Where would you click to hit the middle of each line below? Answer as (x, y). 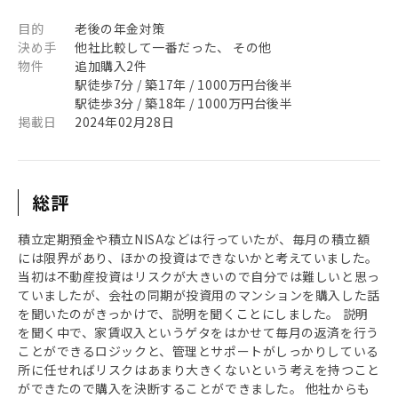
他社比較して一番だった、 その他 (173, 47)
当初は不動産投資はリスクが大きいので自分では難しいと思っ (199, 276)
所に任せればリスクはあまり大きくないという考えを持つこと (199, 370)
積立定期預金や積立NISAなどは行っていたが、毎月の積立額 (194, 239)
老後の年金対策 (120, 28)
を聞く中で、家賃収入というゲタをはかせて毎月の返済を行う (199, 332)
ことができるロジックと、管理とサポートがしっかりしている (199, 351)
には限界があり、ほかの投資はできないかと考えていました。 (198, 258)
